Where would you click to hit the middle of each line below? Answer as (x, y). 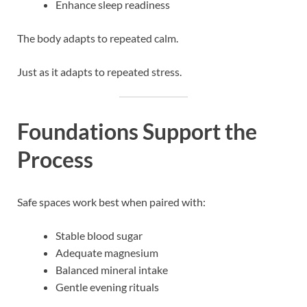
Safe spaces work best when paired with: (111, 201)
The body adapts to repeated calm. (98, 38)
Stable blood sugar (99, 235)
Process (55, 160)
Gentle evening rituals (107, 286)
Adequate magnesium (107, 252)
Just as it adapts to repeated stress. (99, 72)
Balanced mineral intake (112, 269)
